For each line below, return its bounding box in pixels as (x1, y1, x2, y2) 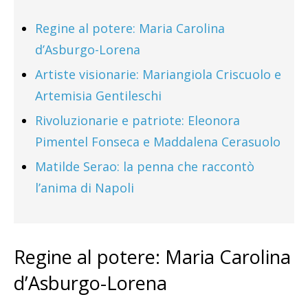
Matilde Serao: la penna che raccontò (35, 157, 254, 175)
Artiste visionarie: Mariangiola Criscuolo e (35, 65, 281, 82)
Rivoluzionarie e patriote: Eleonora (35, 111, 240, 129)
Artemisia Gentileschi (35, 87, 162, 104)
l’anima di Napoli (35, 179, 134, 196)
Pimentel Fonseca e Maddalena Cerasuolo (35, 133, 280, 150)
